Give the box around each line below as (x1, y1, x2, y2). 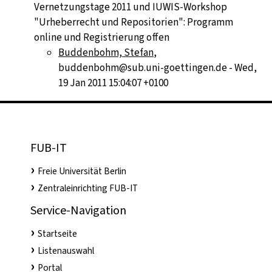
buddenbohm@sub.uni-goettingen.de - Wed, (58, 60, 257, 75)
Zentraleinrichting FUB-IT (38, 182, 138, 194)
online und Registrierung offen (34, 30, 169, 44)
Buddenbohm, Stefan (58, 45, 154, 59)
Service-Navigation (30, 202, 126, 219)
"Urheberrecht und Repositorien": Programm (34, 15, 233, 29)
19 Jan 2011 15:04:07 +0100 (58, 75, 168, 90)
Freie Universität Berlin (38, 165, 126, 177)
